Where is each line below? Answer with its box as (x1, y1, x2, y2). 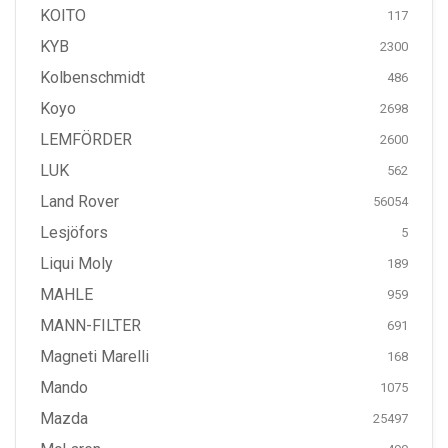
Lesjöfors (40, 223, 108, 242)
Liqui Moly (40, 254, 113, 273)
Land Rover (40, 192, 119, 211)
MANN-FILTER (40, 316, 141, 335)
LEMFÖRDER (40, 130, 132, 149)
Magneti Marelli (40, 347, 149, 366)
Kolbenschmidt (40, 68, 145, 87)
